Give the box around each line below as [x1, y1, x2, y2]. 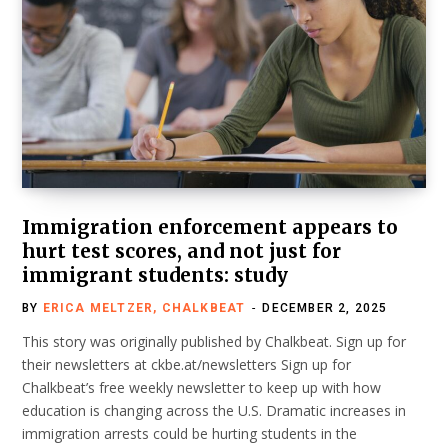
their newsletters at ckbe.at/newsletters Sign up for [22, 355, 351, 375]
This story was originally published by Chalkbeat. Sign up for [22, 332, 406, 352]
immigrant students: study [22, 263, 288, 288]
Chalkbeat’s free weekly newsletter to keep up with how [22, 378, 381, 398]
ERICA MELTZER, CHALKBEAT [42, 301, 246, 316]
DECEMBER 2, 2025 [262, 301, 388, 316]
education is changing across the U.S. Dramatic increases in [22, 401, 406, 421]
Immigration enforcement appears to [22, 215, 398, 240]
